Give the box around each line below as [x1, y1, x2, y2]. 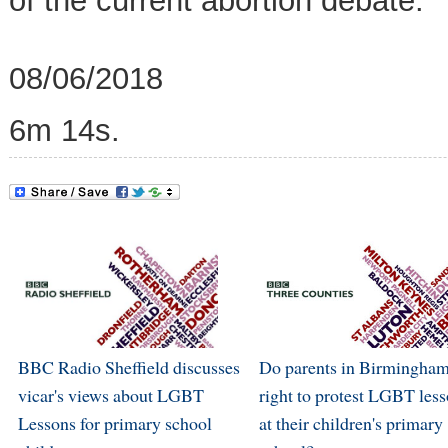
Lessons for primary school [17, 410, 212, 435]
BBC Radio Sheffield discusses [17, 354, 240, 379]
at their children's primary [258, 410, 443, 435]
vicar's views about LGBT [17, 382, 204, 407]
